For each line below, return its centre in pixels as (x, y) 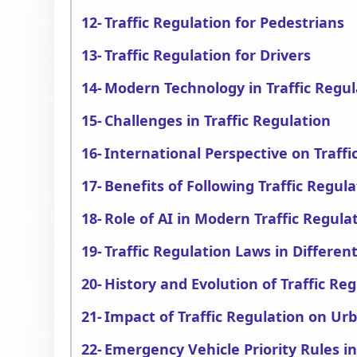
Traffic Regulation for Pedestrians (225, 22)
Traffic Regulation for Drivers (208, 55)
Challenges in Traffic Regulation (218, 120)
